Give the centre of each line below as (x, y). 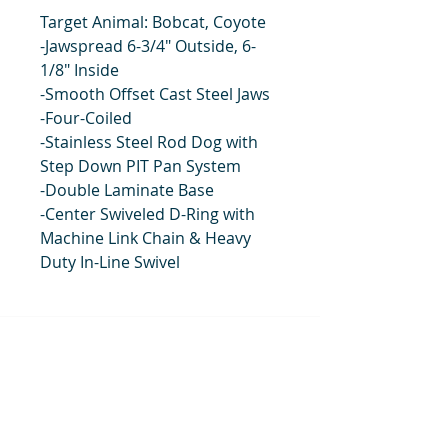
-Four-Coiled (86, 117)
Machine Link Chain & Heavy (145, 237)
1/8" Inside (79, 69)
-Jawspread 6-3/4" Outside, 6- (148, 45)
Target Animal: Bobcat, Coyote (153, 21)
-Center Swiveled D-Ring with (147, 213)
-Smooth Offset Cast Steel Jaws (155, 93)
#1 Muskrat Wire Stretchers (146, 419)
